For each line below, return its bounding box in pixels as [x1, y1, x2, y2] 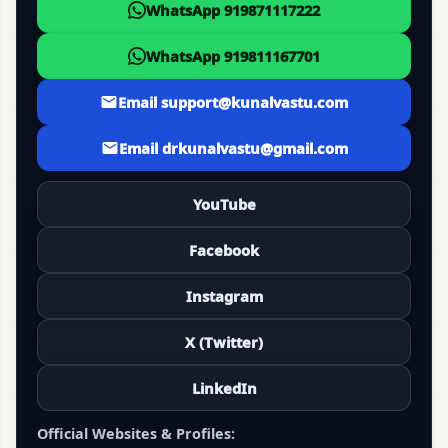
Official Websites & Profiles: [37, 424, 235, 444]
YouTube [192, 194, 256, 215]
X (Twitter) [185, 332, 263, 353]
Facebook [189, 240, 259, 261]
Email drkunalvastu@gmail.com [118, 138, 348, 159]
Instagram [185, 286, 263, 307]
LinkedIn [191, 378, 257, 399]
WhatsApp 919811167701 [146, 46, 320, 67]
